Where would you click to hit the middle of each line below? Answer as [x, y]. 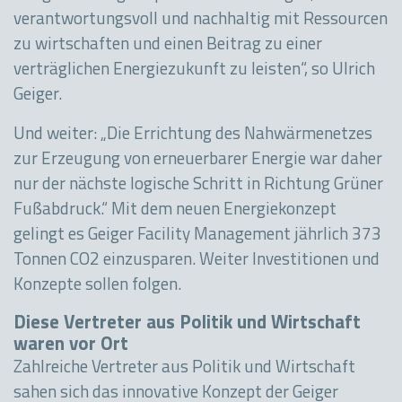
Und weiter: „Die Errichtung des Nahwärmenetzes [193, 135]
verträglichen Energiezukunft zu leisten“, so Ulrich [194, 71]
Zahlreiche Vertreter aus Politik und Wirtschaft [184, 369]
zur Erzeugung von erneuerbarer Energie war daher [198, 161]
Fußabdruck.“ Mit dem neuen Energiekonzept [175, 211]
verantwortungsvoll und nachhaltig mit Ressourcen [201, 21]
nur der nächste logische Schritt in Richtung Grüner [198, 186]
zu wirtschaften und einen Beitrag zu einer [168, 46]
